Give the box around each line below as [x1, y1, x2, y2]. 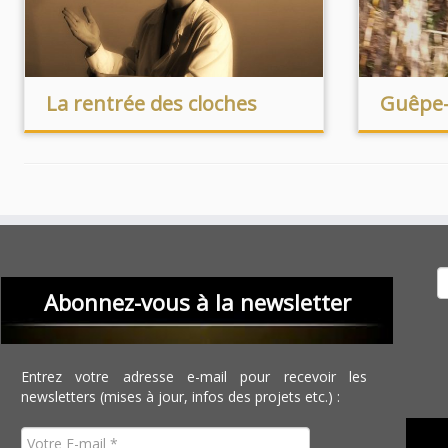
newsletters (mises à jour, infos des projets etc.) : [21, 387, 341, 406]
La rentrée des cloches [45, 90, 257, 117]
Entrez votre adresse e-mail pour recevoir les [21, 367, 368, 386]
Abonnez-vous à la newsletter [43, 287, 351, 317]
